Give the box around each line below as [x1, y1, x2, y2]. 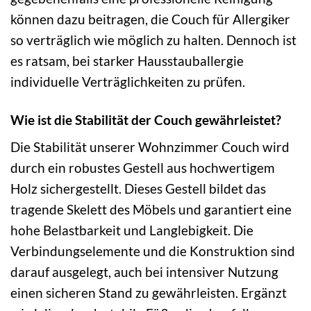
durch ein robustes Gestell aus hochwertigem [10, 160, 275, 176]
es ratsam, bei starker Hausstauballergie [10, 52, 244, 69]
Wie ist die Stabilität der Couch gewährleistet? [10, 111, 281, 128]
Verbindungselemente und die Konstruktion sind [10, 243, 295, 260]
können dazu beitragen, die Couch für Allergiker [10, 10, 290, 27]
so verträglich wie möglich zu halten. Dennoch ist [10, 31, 296, 48]
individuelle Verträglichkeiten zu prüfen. [10, 73, 245, 90]
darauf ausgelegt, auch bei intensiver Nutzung [10, 264, 278, 280]
